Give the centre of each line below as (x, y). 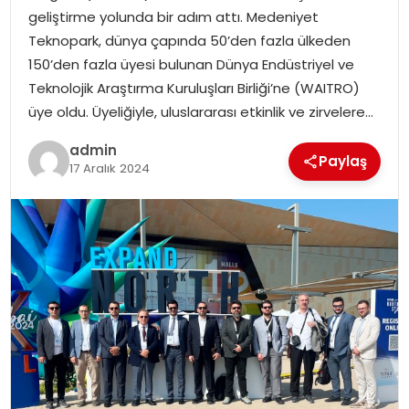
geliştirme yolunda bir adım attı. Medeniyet (173, 16)
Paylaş (343, 161)
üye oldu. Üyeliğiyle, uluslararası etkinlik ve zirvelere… (200, 111)
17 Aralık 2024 (109, 169)
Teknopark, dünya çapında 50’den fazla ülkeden (189, 40)
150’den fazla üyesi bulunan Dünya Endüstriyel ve (191, 64)
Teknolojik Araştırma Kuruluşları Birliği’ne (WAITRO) (194, 88)
